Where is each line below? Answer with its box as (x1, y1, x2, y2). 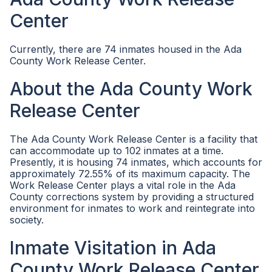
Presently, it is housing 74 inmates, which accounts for (10, 156, 262, 168)
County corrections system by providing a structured (10, 191, 254, 203)
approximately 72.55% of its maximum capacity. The (10, 168, 250, 180)
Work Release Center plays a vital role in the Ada (10, 179, 236, 191)
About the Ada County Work (10, 78, 253, 100)
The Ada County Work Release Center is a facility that (10, 133, 257, 145)
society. (10, 214, 44, 226)
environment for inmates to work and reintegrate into (10, 202, 255, 214)
